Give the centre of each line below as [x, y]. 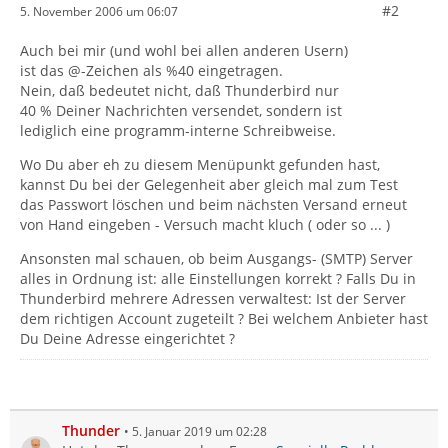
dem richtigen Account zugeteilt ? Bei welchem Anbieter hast [224, 318]
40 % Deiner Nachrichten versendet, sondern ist [181, 110]
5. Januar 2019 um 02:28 [199, 431]
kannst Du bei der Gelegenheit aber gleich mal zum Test [209, 184]
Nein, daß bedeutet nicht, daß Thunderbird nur [179, 90]
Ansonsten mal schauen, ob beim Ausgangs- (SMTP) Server [216, 258]
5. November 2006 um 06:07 [99, 11]
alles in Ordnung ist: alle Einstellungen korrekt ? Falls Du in [218, 278]
